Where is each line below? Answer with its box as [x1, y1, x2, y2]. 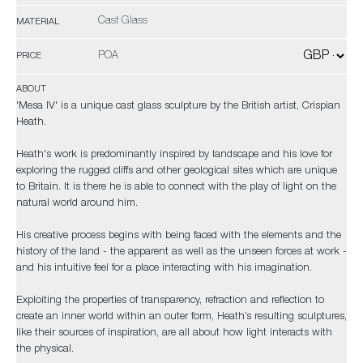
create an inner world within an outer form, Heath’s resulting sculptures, [16, 312, 347, 322]
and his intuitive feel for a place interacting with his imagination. [16, 263, 315, 274]
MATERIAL [16, 17, 59, 27]
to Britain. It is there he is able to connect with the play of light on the [16, 182, 336, 193]
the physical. [16, 344, 77, 355]
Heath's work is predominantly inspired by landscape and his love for [16, 150, 332, 160]
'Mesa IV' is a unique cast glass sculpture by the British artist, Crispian [16, 101, 340, 112]
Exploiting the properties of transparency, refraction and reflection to [16, 296, 324, 306]
